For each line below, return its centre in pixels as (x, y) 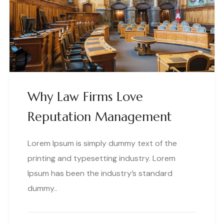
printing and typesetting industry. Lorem (101, 158)
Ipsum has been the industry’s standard (100, 173)
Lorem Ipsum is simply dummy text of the (102, 143)
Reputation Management (100, 117)
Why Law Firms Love (85, 97)
